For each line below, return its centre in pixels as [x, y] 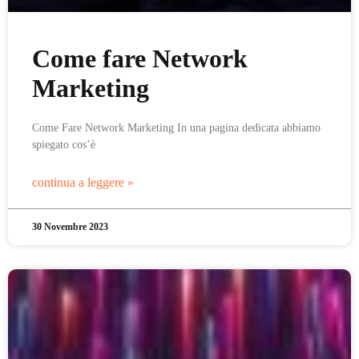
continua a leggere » [83, 182]
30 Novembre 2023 [70, 227]
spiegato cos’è [64, 145]
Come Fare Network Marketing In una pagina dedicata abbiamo [176, 128]
